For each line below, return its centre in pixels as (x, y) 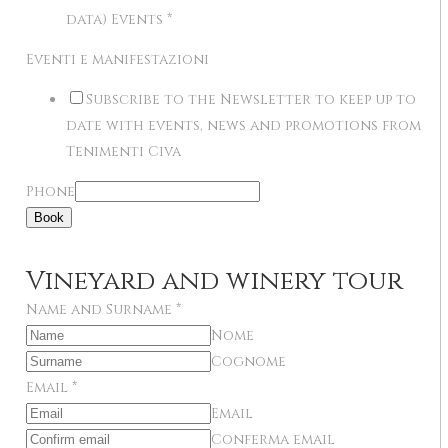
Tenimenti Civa (123, 152)
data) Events (116, 20)
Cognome (248, 362)
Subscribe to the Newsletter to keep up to (251, 100)
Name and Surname (101, 310)
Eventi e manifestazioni (117, 60)
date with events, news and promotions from (243, 126)
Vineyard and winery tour (214, 282)
